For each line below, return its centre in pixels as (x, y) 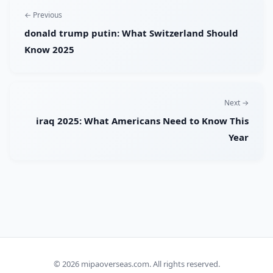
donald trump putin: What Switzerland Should (131, 33)
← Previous (43, 15)
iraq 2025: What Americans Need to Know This (142, 121)
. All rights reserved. (184, 264)
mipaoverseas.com (115, 264)
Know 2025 (49, 50)
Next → (236, 103)
